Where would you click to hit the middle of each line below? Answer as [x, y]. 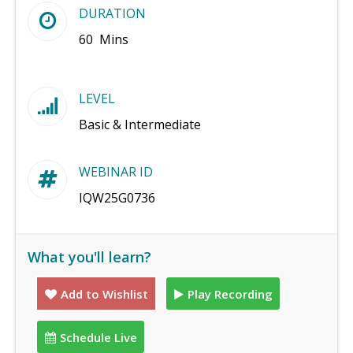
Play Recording [230, 294]
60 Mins [104, 39]
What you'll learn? [89, 257]
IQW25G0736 [117, 198]
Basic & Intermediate [140, 124]
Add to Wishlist [104, 294]
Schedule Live [98, 337]
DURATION [112, 13]
